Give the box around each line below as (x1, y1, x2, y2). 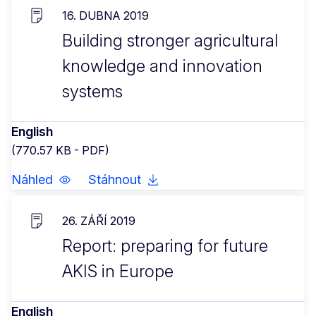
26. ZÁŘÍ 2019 (62, 213, 135, 228)
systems (62, 80, 123, 102)
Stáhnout (88, 171, 141, 187)
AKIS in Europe (62, 260, 174, 281)
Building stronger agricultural (62, 30, 278, 51)
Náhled (11, 171, 53, 187)
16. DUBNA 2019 (62, 8, 149, 23)
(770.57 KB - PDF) (11, 142, 109, 157)
